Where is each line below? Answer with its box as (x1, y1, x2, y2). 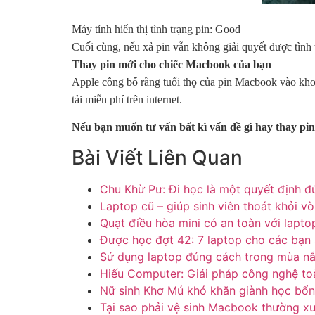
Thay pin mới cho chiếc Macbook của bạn (72, 58, 271, 70)
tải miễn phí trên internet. (72, 93, 182, 105)
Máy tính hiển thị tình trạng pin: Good (72, 22, 240, 35)
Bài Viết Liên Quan (72, 145, 243, 169)
